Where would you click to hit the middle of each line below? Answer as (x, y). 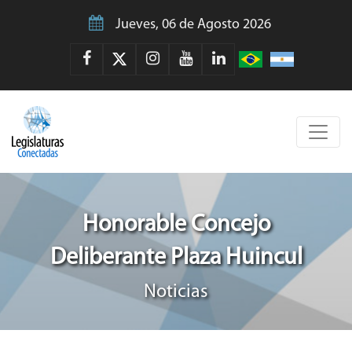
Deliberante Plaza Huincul (176, 258)
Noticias (176, 293)
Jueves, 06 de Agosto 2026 (193, 25)
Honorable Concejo (176, 225)
